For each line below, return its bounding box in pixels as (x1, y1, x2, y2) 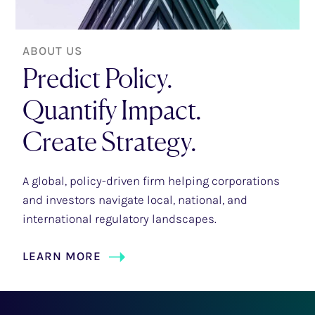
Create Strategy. (22, 125, 198, 158)
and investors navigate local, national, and (22, 193, 248, 207)
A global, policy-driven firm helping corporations (22, 174, 281, 188)
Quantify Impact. (22, 94, 202, 127)
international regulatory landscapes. (22, 212, 217, 226)
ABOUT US (22, 44, 84, 58)
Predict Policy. (22, 62, 174, 95)
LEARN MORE (22, 249, 102, 264)
